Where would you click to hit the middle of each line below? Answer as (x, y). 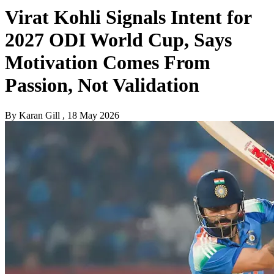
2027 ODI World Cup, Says (118, 40)
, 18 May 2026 (91, 115)
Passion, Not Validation (102, 85)
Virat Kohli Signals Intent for (128, 17)
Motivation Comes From (108, 63)
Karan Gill (39, 115)
